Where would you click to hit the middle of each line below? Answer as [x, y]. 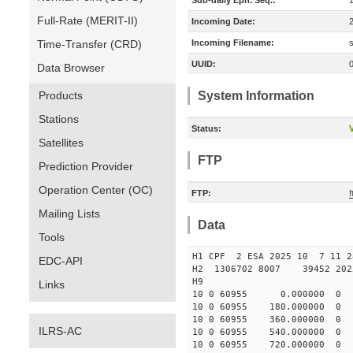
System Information [256, 96]
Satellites [61, 143]
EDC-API [61, 261]
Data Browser [71, 68]
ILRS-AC [60, 331]
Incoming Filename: [233, 43]
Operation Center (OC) [96, 190]
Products [61, 95]
